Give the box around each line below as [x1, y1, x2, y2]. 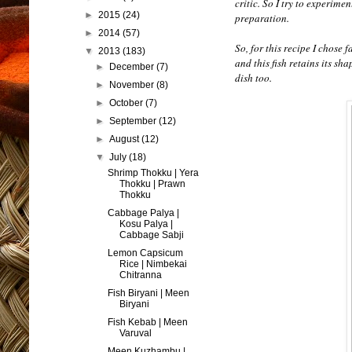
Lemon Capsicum [107, 247, 183, 258]
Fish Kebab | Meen [107, 316, 188, 328]
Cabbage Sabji [119, 229, 184, 240]
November [109, 79, 157, 90]
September [109, 115, 159, 126]
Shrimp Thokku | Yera [107, 167, 199, 178]
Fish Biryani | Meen [107, 287, 189, 299]
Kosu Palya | [119, 218, 173, 229]
